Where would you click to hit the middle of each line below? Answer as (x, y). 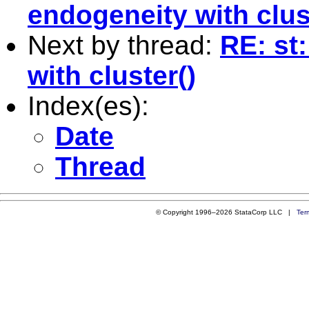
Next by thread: (124, 45)
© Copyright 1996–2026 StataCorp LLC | (226, 212)
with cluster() (112, 75)
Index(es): (88, 106)
